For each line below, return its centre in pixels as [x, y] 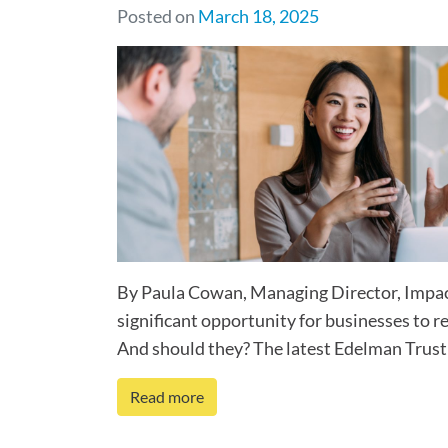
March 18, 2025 [258, 16]
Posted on [157, 16]
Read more [167, 396]
